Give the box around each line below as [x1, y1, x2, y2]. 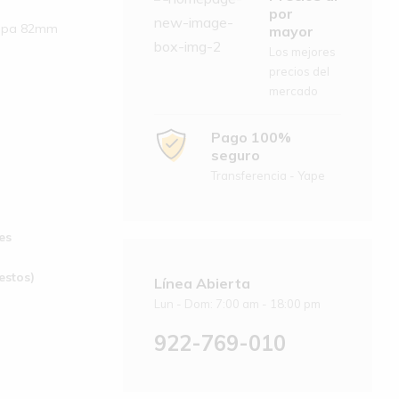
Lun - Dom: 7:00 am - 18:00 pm [153, 296, 321, 311]
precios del [269, 63, 330, 78]
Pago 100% [210, 127, 291, 146]
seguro [210, 145, 260, 164]
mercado [269, 83, 319, 98]
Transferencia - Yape [210, 167, 325, 183]
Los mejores [269, 44, 337, 59]
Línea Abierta [153, 273, 250, 292]
